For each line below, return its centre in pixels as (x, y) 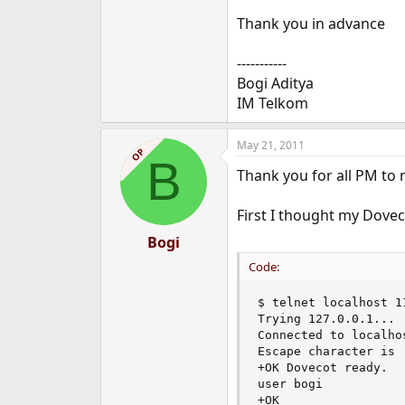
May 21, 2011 (270, 145)
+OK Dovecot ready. (322, 367)
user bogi (290, 383)
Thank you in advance (311, 23)
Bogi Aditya (275, 83)
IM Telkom (272, 103)
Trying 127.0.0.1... (326, 318)
